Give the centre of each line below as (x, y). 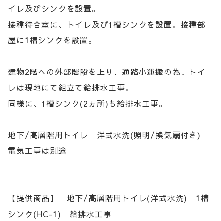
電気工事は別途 (37, 150)
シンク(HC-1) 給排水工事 (60, 214)
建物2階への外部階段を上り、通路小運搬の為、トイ (107, 72)
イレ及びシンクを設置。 (54, 8)
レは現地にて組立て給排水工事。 (71, 87)
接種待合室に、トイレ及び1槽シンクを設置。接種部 (107, 24)
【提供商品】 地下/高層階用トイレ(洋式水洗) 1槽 (109, 198)
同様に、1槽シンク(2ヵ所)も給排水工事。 (88, 103)
